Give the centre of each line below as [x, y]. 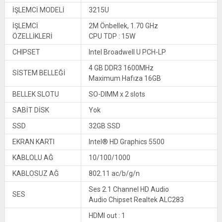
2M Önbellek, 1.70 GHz [123, 26]
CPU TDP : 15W [112, 36]
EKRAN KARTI [33, 141]
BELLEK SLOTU [35, 94]
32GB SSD [104, 126]
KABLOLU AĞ [33, 157]
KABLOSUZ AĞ [35, 173]
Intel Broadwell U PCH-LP [127, 52]
